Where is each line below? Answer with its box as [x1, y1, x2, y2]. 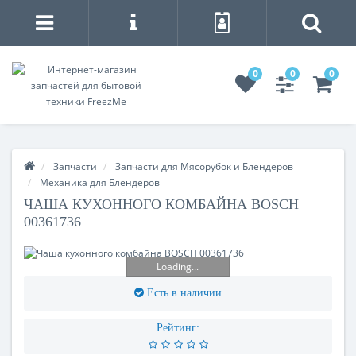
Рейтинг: [157, 322, 199, 334]
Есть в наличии [147, 287, 222, 299]
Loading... [157, 259, 199, 273]
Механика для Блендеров [40, 176, 160, 189]
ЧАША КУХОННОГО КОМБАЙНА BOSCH [24, 196, 299, 212]
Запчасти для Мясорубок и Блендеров [115, 160, 293, 173]
